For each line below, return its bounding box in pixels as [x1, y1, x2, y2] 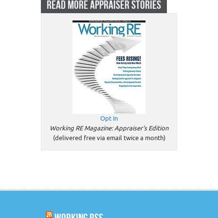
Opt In [100, 114, 118, 123]
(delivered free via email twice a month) [53, 134, 165, 143]
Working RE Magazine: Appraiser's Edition [50, 124, 168, 133]
